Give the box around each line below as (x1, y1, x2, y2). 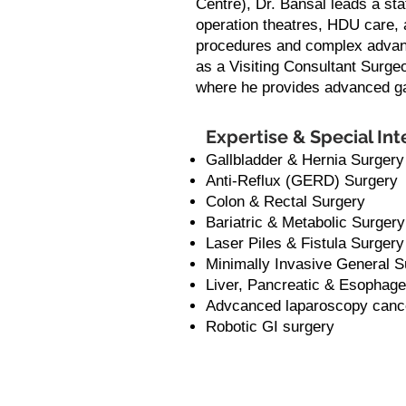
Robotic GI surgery (206, 318, 334, 335)
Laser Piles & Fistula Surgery (206, 235, 404, 252)
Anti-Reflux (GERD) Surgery (206, 172, 398, 189)
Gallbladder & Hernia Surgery (206, 151, 404, 169)
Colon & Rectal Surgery (206, 193, 365, 210)
